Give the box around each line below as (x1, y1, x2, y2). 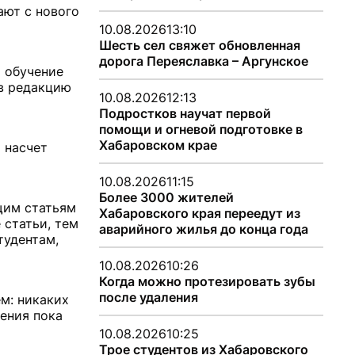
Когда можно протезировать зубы (98, 273, 315, 289)
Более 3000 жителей (98, 189, 234, 205)
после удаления (98, 289, 198, 305)
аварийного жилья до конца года (98, 221, 308, 237)
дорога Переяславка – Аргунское (98, 53, 308, 69)
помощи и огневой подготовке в (98, 121, 303, 137)
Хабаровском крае (98, 137, 217, 153)
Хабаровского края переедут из (98, 205, 300, 221)
